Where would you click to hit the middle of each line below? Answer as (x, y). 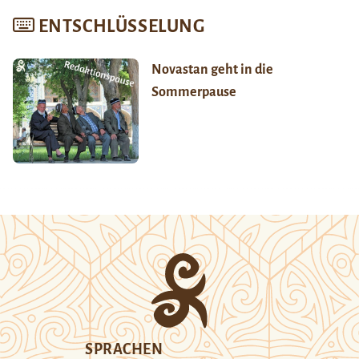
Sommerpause (194, 92)
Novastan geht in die (212, 69)
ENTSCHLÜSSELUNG (121, 26)
